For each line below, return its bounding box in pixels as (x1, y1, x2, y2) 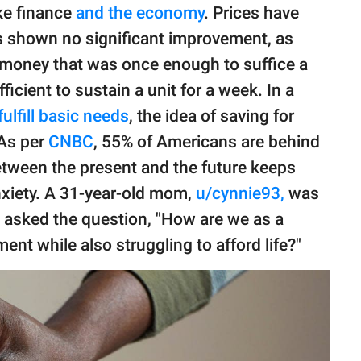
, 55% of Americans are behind (93, 132, 320, 152)
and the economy (72, 3, 204, 23)
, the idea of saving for (129, 106, 294, 127)
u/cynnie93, (196, 184, 284, 204)
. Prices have (204, 3, 299, 23)
